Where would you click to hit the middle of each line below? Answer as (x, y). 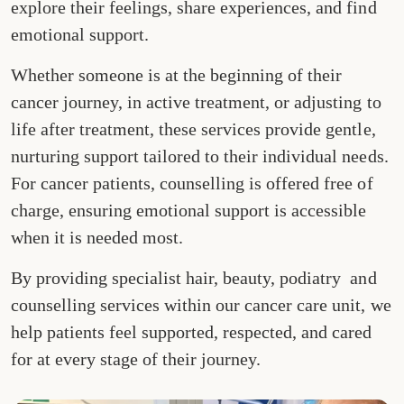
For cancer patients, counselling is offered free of (192, 183)
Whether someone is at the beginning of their (177, 74)
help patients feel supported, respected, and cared (192, 331)
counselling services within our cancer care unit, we (201, 304)
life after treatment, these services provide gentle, (193, 129)
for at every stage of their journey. (136, 358)
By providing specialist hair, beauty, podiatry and (194, 277)
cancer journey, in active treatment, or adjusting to (196, 101)
